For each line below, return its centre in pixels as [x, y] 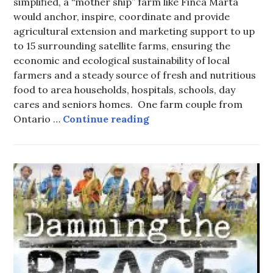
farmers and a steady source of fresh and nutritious [135, 75]
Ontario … [38, 119]
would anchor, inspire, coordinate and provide [122, 17]
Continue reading [106, 119]
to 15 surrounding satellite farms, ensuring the [122, 46]
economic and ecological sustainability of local [122, 61]
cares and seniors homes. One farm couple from [128, 105]
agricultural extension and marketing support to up [134, 31]
